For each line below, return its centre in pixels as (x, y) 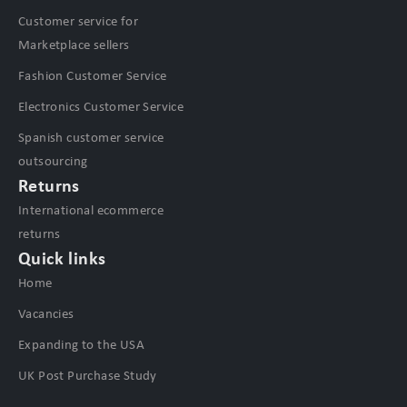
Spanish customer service (91, 137)
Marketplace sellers (74, 45)
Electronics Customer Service (101, 106)
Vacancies (46, 313)
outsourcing (53, 161)
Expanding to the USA (81, 344)
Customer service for (79, 21)
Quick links (62, 258)
